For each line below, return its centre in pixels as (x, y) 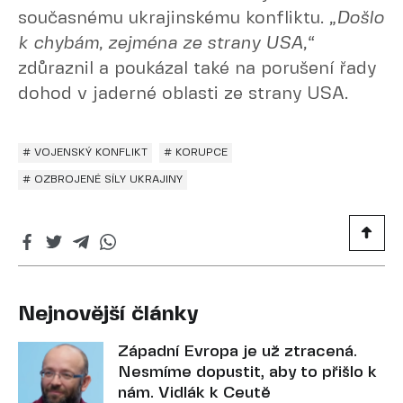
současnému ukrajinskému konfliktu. (174, 18)
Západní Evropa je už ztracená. (237, 352)
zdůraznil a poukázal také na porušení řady (197, 69)
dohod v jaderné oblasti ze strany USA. (183, 94)
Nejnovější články (108, 314)
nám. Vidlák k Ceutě (194, 393)
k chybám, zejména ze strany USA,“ (166, 44)
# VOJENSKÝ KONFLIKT (85, 152)
